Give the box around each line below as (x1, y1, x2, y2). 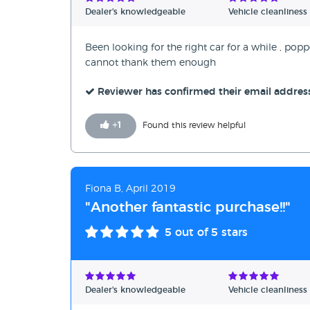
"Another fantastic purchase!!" (85, 201, 291, 215)
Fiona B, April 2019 (85, 184, 176, 194)
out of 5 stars (172, 227, 248, 239)
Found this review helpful (143, 121, 246, 130)
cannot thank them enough (85, 58, 216, 69)
